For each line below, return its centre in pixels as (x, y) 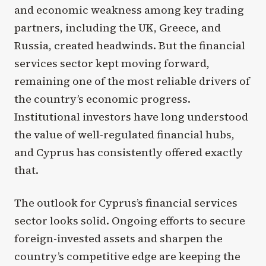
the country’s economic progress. (102, 99)
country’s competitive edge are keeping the (127, 256)
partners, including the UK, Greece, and (118, 27)
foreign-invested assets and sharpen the (118, 238)
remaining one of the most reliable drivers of (132, 81)
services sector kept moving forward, (112, 63)
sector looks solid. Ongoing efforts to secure (130, 221)
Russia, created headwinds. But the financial (130, 45)
